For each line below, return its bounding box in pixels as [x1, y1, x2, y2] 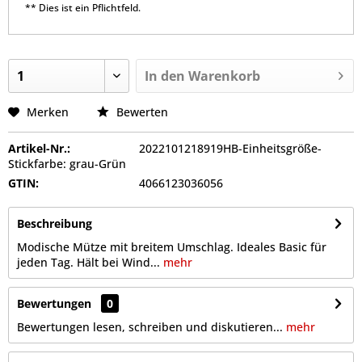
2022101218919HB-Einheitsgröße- [138, 141, 322, 156]
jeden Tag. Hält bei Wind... [17, 255, 160, 270]
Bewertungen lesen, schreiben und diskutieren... [17, 319, 283, 335]
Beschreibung [17, 216, 92, 231]
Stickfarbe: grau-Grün [8, 156, 126, 171]
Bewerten [113, 104, 168, 120]
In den [145, 67, 186, 85]
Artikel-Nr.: [8, 141, 70, 156]
